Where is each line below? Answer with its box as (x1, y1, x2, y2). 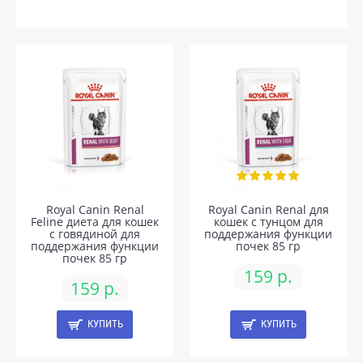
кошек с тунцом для (213, 214, 323, 229)
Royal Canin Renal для (207, 202, 329, 217)
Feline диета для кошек (31, 214, 159, 229)
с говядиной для (49, 226, 140, 241)
